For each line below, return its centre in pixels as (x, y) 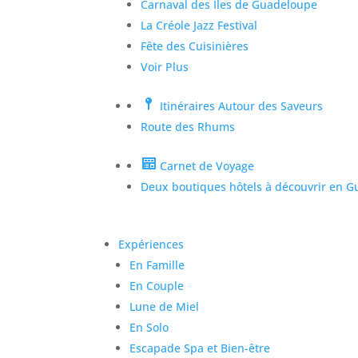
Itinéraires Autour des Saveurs (242, 105)
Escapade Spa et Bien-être (200, 348)
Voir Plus (165, 66)
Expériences (151, 244)
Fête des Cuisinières (195, 46)
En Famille (157, 265)
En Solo (149, 327)
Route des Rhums (188, 126)
